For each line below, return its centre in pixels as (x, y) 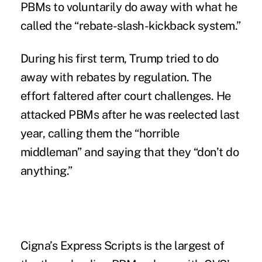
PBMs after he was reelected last (153, 115)
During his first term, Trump (93, 59)
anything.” (46, 171)
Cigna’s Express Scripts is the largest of (122, 246)
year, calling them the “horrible (100, 134)
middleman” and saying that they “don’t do (130, 152)
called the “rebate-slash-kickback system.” (130, 26)
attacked (43, 115)
